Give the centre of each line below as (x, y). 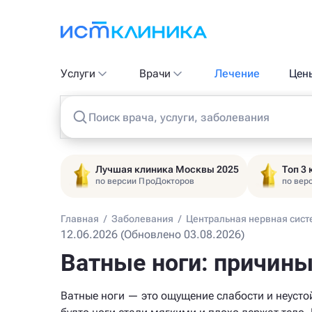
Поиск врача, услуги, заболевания (179, 117)
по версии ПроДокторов (145, 181)
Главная (80, 219)
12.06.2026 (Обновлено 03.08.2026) (153, 234)
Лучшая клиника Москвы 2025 (167, 169)
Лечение (237, 73)
